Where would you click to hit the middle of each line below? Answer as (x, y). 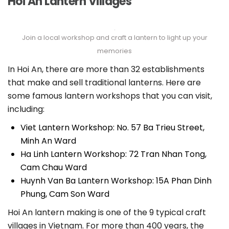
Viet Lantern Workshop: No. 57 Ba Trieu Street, (112, 128)
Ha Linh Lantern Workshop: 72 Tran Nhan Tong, (113, 154)
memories (114, 51)
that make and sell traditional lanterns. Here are (104, 83)
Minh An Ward (48, 141)
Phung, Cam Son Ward (65, 194)
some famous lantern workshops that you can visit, (110, 96)
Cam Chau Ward (54, 168)
